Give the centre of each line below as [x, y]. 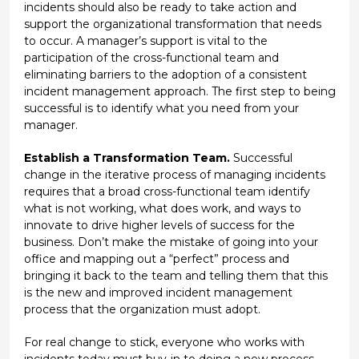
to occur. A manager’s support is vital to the [145, 40]
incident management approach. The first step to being [179, 91]
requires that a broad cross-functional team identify [167, 191]
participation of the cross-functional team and [151, 57]
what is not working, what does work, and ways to [162, 208]
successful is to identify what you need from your [161, 108]
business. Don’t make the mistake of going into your [171, 242]
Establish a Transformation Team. [127, 157]
